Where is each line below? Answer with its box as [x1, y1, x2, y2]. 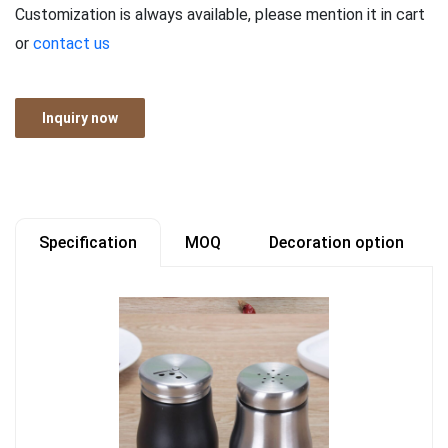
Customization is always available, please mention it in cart [15, 5, 425, 24]
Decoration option [269, 233, 404, 252]
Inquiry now [42, 109, 118, 126]
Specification [39, 233, 137, 252]
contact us [33, 34, 110, 53]
